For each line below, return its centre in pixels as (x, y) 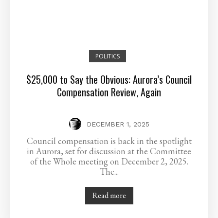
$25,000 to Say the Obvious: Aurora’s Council (109, 80)
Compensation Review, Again (109, 92)
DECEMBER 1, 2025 (118, 124)
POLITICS (107, 56)
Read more (109, 196)
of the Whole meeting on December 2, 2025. (109, 162)
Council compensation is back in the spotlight (109, 141)
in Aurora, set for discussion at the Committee (109, 151)
